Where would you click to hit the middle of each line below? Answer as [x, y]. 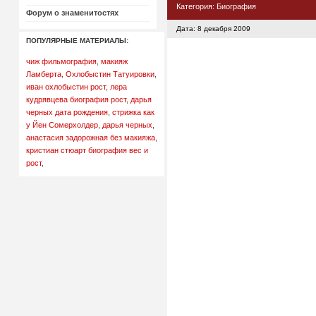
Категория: [196, 6]
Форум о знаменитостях [72, 13]
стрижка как [133, 112]
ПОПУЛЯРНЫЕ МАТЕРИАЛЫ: [77, 41]
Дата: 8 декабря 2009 [213, 28]
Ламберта [43, 74]
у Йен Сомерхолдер [62, 125]
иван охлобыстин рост [66, 87]
